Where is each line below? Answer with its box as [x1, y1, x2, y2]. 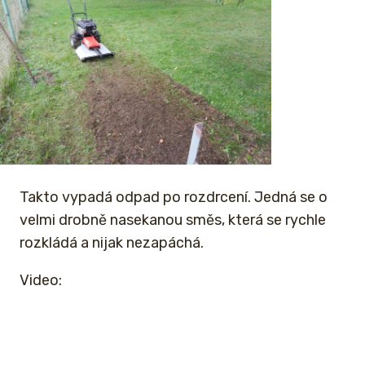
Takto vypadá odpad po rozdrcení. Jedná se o [20, 187, 328, 206]
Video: [20, 270, 62, 289]
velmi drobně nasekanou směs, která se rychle [20, 210, 326, 229]
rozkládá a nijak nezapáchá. [20, 233, 204, 252]
